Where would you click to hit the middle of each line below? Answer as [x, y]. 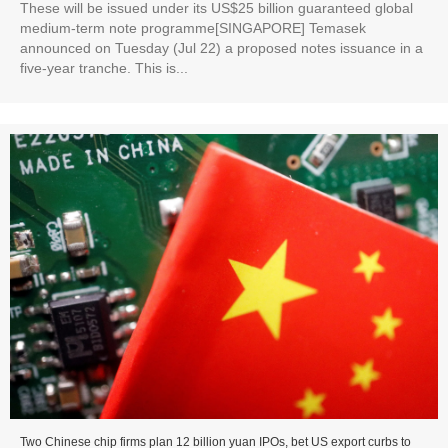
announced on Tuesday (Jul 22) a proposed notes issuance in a [221, 48]
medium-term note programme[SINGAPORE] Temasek [193, 28]
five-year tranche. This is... [104, 68]
